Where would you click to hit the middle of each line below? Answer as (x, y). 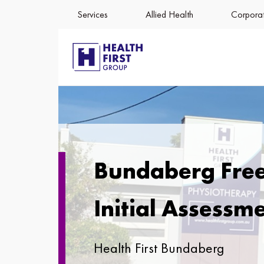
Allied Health (169, 14)
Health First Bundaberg (159, 248)
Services (93, 14)
